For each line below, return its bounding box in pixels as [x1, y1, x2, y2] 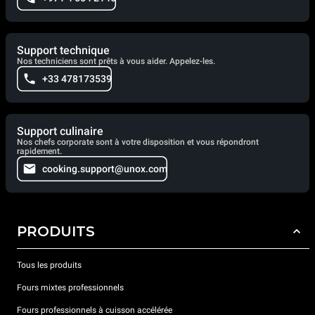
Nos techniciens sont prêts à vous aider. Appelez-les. [17, 56, 215, 66]
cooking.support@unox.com [42, 162, 167, 174]
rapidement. [17, 146, 62, 156]
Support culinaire [17, 124, 103, 138]
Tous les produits [17, 260, 82, 271]
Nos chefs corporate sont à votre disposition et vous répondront [17, 136, 259, 147]
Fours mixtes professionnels [17, 283, 124, 293]
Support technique [17, 43, 110, 57]
